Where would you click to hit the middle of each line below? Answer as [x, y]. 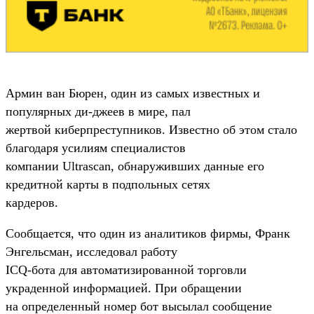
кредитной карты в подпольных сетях [108, 184]
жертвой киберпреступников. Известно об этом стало [151, 129]
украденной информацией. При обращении [124, 288]
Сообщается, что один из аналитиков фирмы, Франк [148, 233]
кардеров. [32, 202]
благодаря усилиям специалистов [96, 148]
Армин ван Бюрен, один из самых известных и [133, 93]
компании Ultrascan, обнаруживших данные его [135, 166]
